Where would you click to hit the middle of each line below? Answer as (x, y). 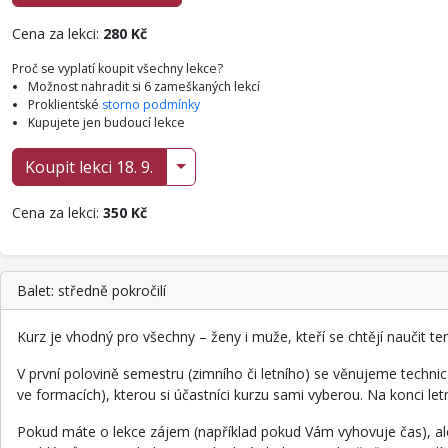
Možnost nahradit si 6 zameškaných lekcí (144, 86)
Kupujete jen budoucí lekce (106, 122)
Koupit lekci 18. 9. (89, 167)
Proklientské (65, 104)
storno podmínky (151, 104)
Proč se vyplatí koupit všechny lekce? (117, 68)
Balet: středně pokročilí (91, 290)
